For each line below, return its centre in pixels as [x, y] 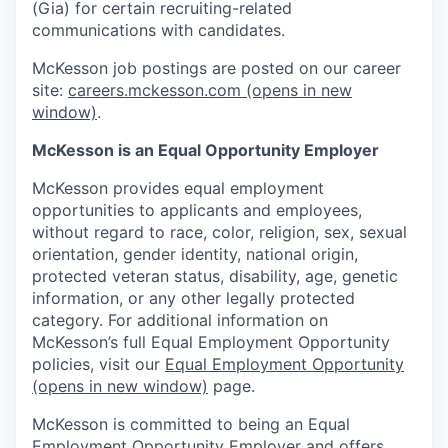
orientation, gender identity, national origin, [195, 253]
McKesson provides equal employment [178, 187]
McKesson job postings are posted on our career [216, 67]
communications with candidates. [158, 29]
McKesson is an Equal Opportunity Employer [205, 149]
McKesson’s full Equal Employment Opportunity [211, 341]
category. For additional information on [180, 319]
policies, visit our [98, 363]
